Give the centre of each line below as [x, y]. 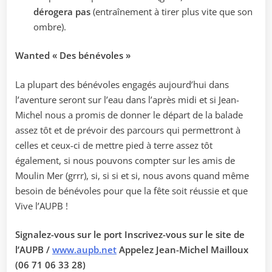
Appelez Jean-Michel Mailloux [182, 250]
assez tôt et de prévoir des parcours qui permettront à [128, 130]
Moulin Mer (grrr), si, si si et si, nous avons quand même [132, 175]
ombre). [50, 26]
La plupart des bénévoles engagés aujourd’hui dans [122, 84]
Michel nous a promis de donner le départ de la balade [129, 114]
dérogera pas [63, 11]
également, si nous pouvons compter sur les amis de [125, 160]
